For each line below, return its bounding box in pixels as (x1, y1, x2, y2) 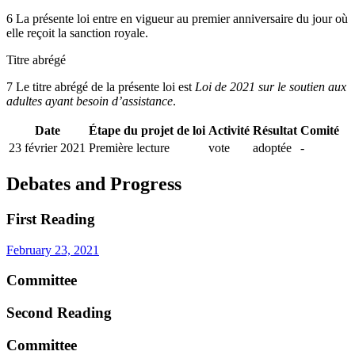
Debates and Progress (6, 173, 181, 194)
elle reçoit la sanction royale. (6, 25, 148, 40)
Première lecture (89, 140, 170, 155)
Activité (208, 123, 250, 137)
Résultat (253, 123, 297, 137)
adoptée (253, 140, 292, 155)
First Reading (6, 210, 95, 227)
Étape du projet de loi (89, 123, 205, 137)
